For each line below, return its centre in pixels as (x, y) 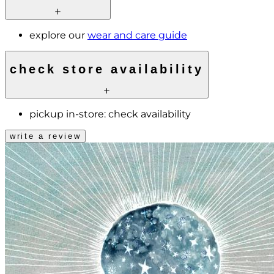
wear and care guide (137, 35)
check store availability (107, 69)
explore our (58, 35)
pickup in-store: (69, 114)
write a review (46, 136)
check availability (150, 114)
